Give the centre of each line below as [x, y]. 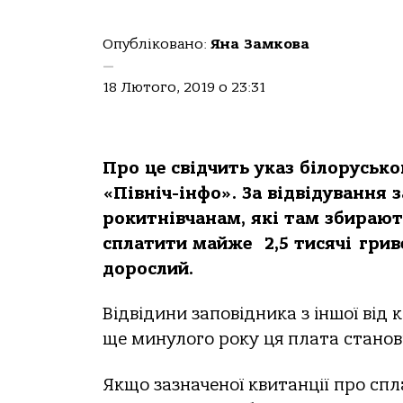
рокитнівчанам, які [193, 219]
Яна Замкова [260, 44]
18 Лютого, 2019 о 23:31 [184, 87]
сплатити [145, 244]
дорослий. [148, 269]
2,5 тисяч [301, 244]
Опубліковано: [157, 44]
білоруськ [345, 168]
